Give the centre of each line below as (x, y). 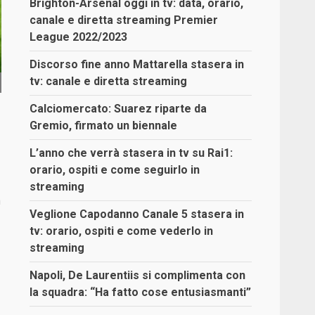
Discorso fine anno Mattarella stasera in (137, 64)
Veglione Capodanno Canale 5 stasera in (137, 214)
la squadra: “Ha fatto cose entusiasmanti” (141, 292)
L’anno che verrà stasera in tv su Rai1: (131, 153)
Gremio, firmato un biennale (104, 125)
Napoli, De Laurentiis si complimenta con (138, 275)
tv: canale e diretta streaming (109, 81)
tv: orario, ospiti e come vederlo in (122, 231)
